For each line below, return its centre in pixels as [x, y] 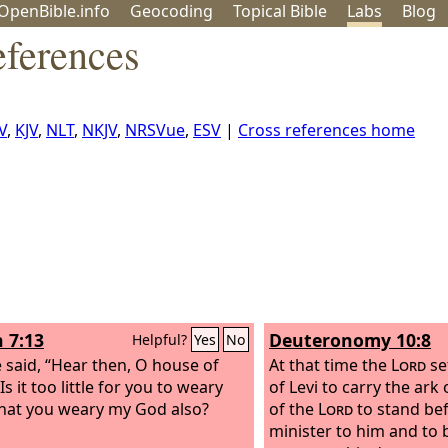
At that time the [330, 364]
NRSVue [155, 130]
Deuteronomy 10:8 [350, 340]
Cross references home [326, 130]
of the [293, 408]
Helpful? [161, 339]
